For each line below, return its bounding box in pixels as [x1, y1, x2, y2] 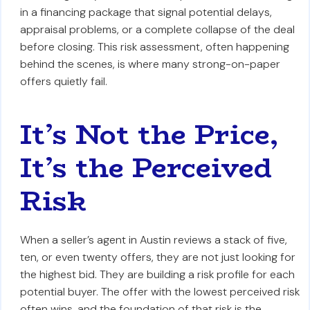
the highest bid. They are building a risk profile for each [19, 267, 295, 282]
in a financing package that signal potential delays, [19, 5, 272, 19]
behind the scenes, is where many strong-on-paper [19, 57, 280, 71]
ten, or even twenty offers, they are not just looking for [19, 250, 295, 264]
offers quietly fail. [19, 74, 107, 89]
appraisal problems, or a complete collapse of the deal [19, 22, 295, 37]
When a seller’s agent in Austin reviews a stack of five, [19, 232, 287, 247]
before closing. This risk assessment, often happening [19, 39, 289, 54]
